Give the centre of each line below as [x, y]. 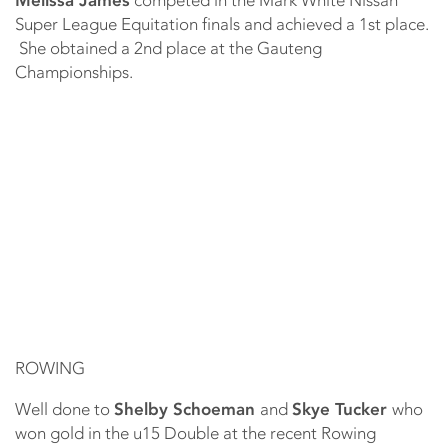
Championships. [74, 71]
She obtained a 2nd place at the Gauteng [168, 47]
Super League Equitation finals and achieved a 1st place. [222, 23]
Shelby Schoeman [187, 408]
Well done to [64, 408]
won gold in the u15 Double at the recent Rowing [195, 432]
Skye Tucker [342, 408]
